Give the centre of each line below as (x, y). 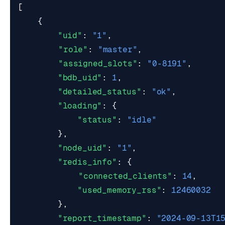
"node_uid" (82, 148)
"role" (73, 49)
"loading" (80, 106)
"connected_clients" (125, 176)
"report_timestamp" (102, 218)
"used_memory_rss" (120, 190)
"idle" (142, 120)
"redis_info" (87, 162)
